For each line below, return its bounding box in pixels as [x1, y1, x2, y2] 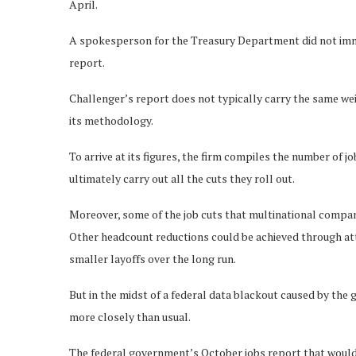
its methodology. [69, 112, 153, 128]
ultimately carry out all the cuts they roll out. [69, 170, 295, 186]
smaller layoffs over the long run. [69, 250, 236, 266]
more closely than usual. [69, 308, 191, 324]
